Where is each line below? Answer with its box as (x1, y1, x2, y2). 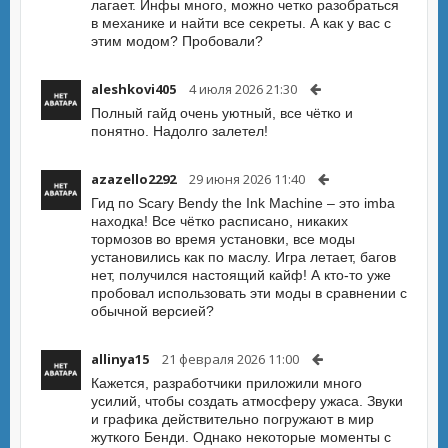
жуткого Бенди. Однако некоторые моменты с (91, 429, 391, 445)
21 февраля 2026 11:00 (162, 350, 299, 368)
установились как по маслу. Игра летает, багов (91, 249, 396, 265)
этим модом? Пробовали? (91, 33, 263, 49)
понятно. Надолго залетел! (91, 123, 268, 139)
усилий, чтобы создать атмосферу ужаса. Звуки (91, 393, 403, 409)
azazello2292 (91, 170, 176, 188)
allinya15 (91, 350, 149, 368)
